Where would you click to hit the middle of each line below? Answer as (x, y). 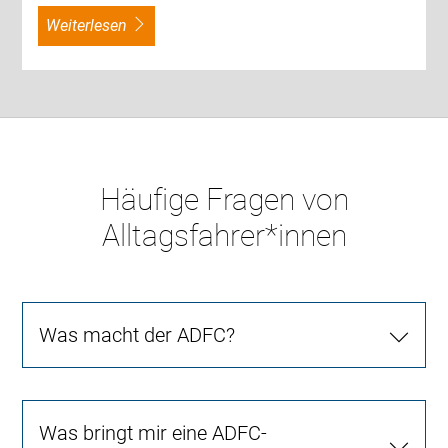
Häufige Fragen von (224, 199)
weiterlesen (94, 25)
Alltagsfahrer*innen (224, 235)
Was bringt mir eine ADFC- (153, 432)
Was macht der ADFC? (137, 334)
